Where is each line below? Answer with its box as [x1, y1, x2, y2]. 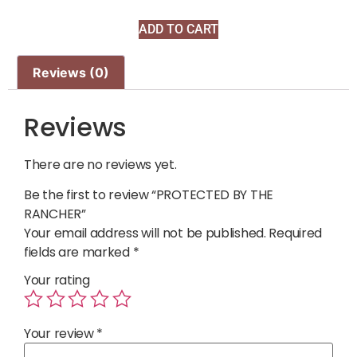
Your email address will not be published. [24, 224, 266, 243]
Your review [24, 324, 97, 343]
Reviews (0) [33, 65, 110, 81]
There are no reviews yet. [24, 155, 177, 175]
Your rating [24, 271, 90, 290]
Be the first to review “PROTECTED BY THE [24, 186, 274, 205]
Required [269, 224, 323, 243]
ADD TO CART [139, 22, 218, 37]
